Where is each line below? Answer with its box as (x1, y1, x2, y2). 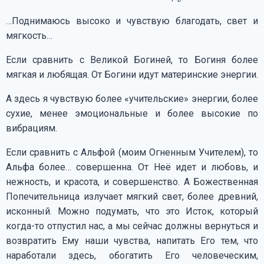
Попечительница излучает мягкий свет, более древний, (6, 190, 258, 202)
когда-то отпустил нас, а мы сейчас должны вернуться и (6, 220, 258, 232)
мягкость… (6, 29, 52, 41)
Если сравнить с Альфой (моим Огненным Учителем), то (6, 146, 258, 158)
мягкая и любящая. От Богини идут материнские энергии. (6, 68, 258, 80)
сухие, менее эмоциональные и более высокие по (6, 107, 258, 119)
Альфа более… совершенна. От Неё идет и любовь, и (6, 161, 258, 173)
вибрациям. (6, 122, 57, 134)
